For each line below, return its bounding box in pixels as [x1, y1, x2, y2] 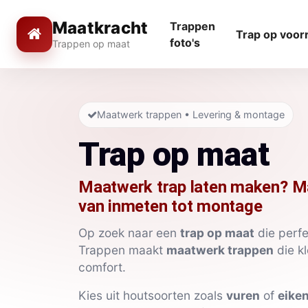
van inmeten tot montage [78, 196, 263, 216]
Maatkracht [52, 18, 148, 38]
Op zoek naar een [78, 225, 180, 240]
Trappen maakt [78, 242, 166, 257]
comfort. [78, 259, 126, 274]
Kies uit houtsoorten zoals [78, 287, 226, 302]
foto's [169, 35, 200, 49]
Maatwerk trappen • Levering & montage [97, 109, 285, 121]
